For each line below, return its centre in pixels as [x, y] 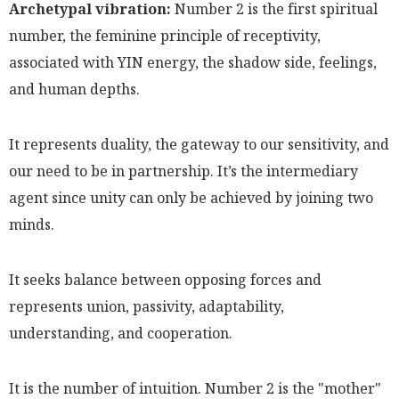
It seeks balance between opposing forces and [165, 280]
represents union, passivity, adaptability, [147, 306]
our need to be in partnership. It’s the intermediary [183, 171]
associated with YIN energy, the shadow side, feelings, [193, 62]
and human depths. [74, 89]
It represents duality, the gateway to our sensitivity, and [199, 144]
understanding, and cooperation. [121, 333]
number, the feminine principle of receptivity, [165, 36]
